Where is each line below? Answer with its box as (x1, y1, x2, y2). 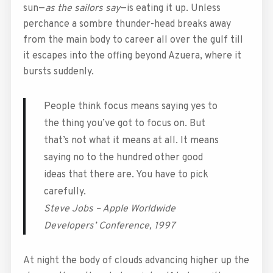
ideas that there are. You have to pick (43, 168, 208, 181)
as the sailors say (44, 2, 120, 15)
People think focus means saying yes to (43, 100, 218, 113)
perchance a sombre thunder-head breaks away (23, 18, 231, 30)
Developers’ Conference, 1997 (43, 219, 175, 232)
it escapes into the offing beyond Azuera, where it (23, 49, 241, 62)
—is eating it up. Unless (119, 2, 221, 15)
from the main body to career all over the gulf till (23, 34, 243, 46)
